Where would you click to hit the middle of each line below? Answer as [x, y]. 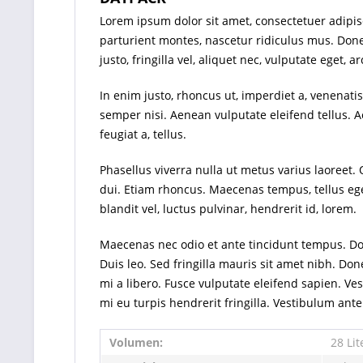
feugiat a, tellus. [143, 134]
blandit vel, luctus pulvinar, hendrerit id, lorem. [228, 209]
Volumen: [136, 342]
